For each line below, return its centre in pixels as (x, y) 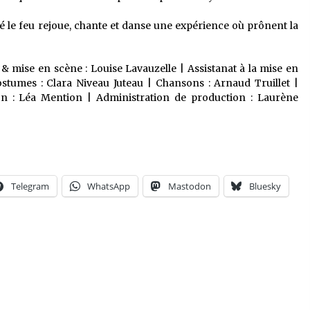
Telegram (30, 186)
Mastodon (190, 186)
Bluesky (265, 186)
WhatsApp (109, 186)
